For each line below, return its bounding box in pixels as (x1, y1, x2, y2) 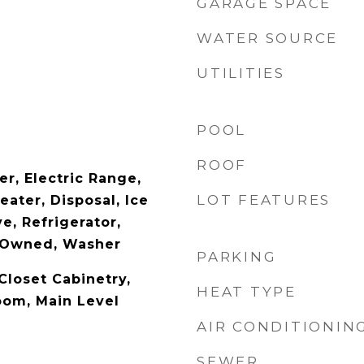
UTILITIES (197, 65, 285, 81)
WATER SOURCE (197, 30, 338, 46)
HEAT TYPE (197, 284, 297, 300)
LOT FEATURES (197, 192, 331, 208)
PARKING (197, 249, 277, 265)
